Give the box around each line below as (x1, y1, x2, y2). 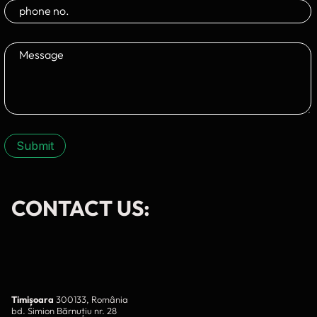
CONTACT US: (11, 195, 150, 222)
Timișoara (11, 294, 54, 306)
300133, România (54, 294, 128, 306)
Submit (16, 139, 54, 154)
